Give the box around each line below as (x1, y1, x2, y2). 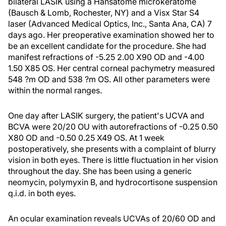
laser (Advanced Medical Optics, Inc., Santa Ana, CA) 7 (8, 19, 212, 29)
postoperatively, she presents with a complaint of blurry (8, 144, 216, 154)
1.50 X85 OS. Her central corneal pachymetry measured (8, 63, 215, 73)
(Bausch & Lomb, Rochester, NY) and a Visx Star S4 (8, 8, 199, 18)
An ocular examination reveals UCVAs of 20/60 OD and (8, 213, 215, 223)
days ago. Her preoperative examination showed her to (8, 30, 214, 40)
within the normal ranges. (8, 85, 102, 95)
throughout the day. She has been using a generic (8, 166, 192, 176)
